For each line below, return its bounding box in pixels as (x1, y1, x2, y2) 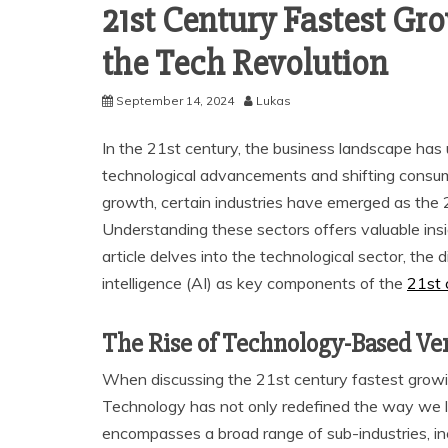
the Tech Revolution (102, 42, 388, 87)
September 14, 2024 (116, 93, 234, 109)
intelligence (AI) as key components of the (102, 273, 407, 294)
